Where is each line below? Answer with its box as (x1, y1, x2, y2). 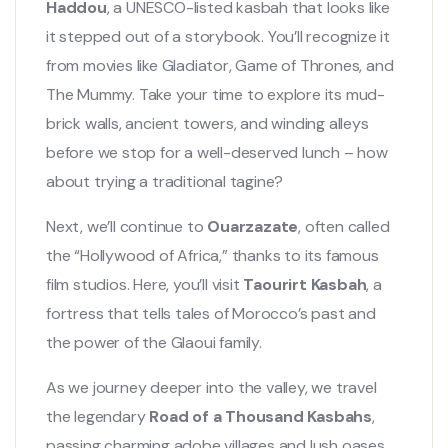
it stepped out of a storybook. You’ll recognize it (46, 26, 390, 47)
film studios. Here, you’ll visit (46, 274, 244, 295)
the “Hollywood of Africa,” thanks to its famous (46, 245, 379, 266)
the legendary (46, 406, 150, 427)
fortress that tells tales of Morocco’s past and (46, 303, 376, 324)
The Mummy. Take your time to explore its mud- (46, 84, 385, 105)
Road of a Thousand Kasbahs (149, 406, 373, 427)
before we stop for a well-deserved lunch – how (46, 142, 388, 163)
